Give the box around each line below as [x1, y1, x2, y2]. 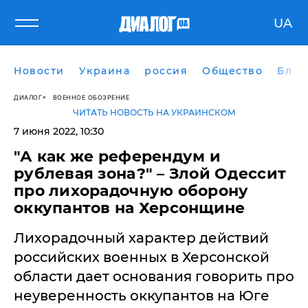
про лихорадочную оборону [14, 181, 249, 200]
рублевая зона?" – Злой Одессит [14, 164, 287, 183]
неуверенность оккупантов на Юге [14, 287, 269, 304]
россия [144, 65, 188, 77]
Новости [14, 65, 65, 77]
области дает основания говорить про [14, 268, 294, 285]
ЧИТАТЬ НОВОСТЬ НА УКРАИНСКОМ [72, 107, 236, 118]
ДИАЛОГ [14, 93, 42, 101]
